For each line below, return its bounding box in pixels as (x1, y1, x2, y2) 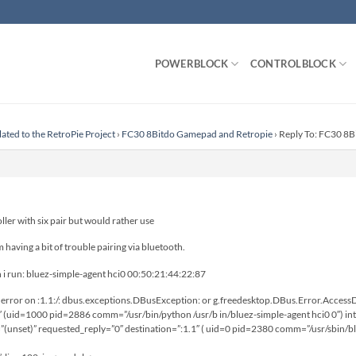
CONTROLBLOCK (250, 57, 336, 70)
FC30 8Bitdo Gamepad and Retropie (122, 128, 273, 140)
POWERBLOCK (154, 57, 229, 70)
